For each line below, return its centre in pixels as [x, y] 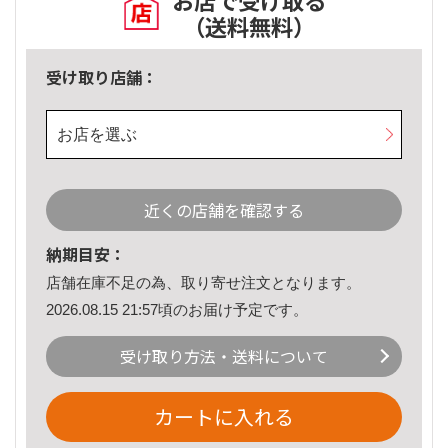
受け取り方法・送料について [224, 356]
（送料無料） [249, 26]
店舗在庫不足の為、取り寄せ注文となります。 [203, 283]
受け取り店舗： [102, 77]
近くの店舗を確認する [224, 210]
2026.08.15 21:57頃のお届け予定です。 [177, 309]
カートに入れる [224, 417]
